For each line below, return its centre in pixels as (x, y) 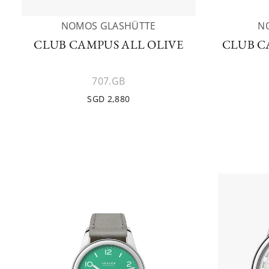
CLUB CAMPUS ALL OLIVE (109, 44)
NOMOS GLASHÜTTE (108, 26)
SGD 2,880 (109, 99)
